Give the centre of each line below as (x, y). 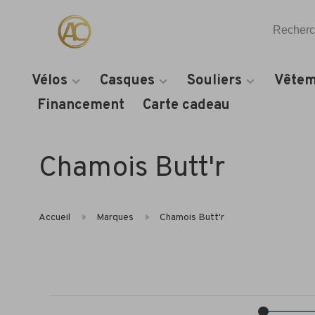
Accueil (54, 218)
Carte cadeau (186, 105)
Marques (115, 218)
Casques (127, 81)
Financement (81, 105)
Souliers (214, 81)
